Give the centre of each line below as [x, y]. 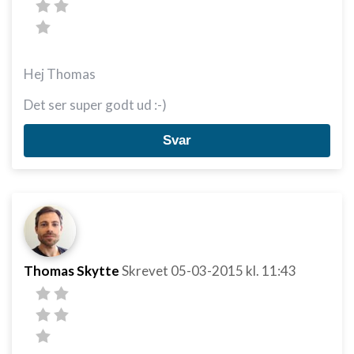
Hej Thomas [60, 74]
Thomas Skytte [72, 271]
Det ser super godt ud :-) [95, 105]
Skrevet [146, 271]
